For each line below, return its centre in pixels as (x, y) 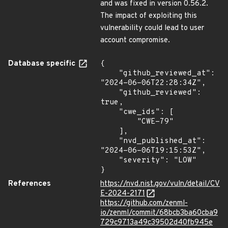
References (30, 184)
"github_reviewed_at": (109, 74)
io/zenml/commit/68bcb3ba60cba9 (159, 213)
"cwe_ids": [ (109, 112)
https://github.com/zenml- (144, 203)
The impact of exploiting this (149, 16)
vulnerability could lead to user (152, 28)
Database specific (43, 64)
